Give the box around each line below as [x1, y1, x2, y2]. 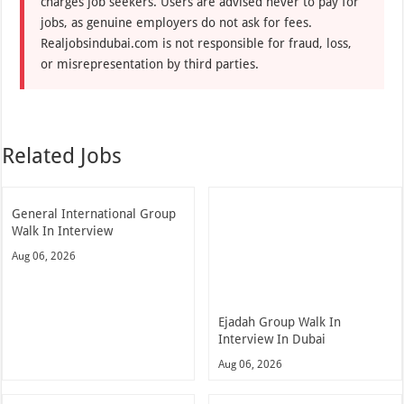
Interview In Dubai [218, 332, 326, 346]
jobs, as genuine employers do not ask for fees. [41, 15, 313, 30]
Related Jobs [2, 143, 123, 169]
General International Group [12, 207, 177, 221]
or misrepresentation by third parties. [41, 57, 260, 71]
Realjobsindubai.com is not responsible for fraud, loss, [41, 36, 353, 50]
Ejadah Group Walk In [218, 315, 342, 329]
